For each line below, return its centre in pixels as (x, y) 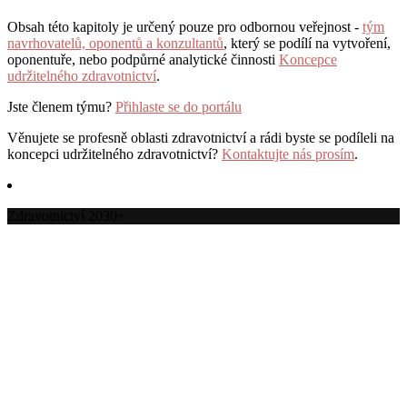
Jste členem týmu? (61, 106)
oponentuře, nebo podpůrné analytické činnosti (143, 59)
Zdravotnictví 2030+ (66, 215)
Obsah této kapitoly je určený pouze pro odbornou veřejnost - (185, 26)
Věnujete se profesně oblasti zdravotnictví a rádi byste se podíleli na (201, 137)
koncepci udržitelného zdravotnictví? (114, 154)
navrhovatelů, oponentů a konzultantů (115, 43)
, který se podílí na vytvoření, (307, 43)
